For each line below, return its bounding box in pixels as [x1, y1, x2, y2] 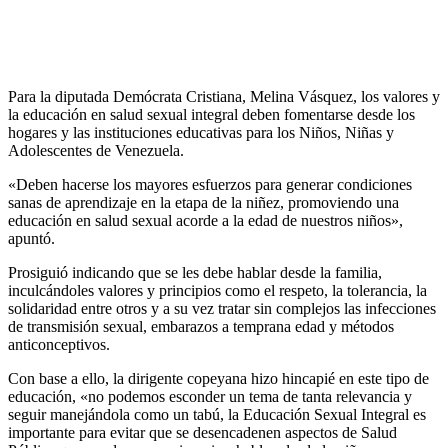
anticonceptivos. [8, 335, 110, 353]
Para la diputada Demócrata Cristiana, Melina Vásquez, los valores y [8, 87, 440, 105]
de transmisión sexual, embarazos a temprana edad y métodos [8, 317, 394, 335]
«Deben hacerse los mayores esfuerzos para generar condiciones [8, 175, 412, 193]
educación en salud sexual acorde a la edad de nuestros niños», [8, 211, 403, 229]
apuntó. [8, 229, 55, 247]
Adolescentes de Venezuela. [8, 141, 184, 159]
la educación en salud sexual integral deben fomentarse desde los [8, 105, 415, 123]
